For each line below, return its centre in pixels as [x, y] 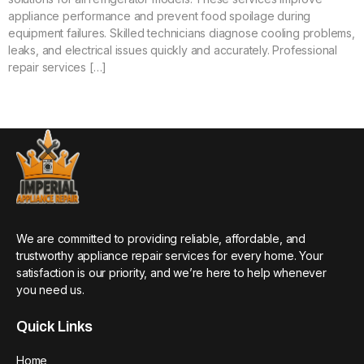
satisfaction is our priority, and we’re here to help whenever [171, 273]
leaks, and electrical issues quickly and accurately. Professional [173, 50]
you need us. [50, 290]
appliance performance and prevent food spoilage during [160, 16]
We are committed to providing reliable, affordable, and [161, 239]
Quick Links [54, 326]
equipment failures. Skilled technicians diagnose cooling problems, [182, 33]
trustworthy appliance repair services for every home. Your [170, 256]
